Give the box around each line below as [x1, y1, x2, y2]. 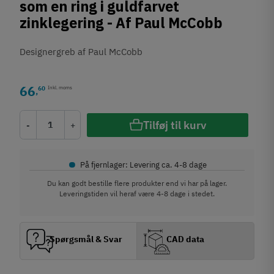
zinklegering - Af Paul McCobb [20, 13, 223, 34]
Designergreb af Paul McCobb [20, 46, 143, 57]
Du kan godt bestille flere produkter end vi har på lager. [47, 179, 227, 188]
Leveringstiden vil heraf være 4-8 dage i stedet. [59, 189, 215, 198]
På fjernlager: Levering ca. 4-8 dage [80, 159, 207, 170]
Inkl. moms [48, 84, 73, 91]
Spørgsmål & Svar [50, 233, 123, 245]
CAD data [166, 233, 205, 245]
